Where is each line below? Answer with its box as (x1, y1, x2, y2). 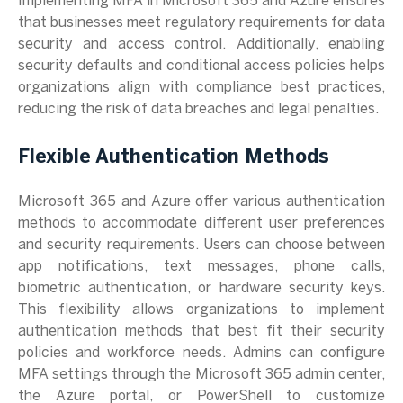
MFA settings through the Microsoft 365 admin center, (18, 368, 385, 381)
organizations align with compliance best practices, (18, 81, 385, 94)
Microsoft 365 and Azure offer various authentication (18, 195, 385, 209)
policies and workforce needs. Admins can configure (18, 346, 385, 360)
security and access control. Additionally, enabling (18, 38, 385, 51)
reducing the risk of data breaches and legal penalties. (18, 103, 379, 116)
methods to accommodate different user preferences (18, 217, 385, 230)
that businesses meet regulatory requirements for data (18, 16, 385, 30)
